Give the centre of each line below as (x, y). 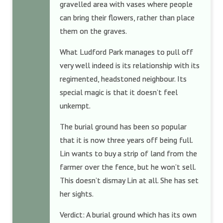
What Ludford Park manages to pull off (126, 52)
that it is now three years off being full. (126, 140)
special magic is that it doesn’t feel (119, 92)
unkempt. (76, 106)
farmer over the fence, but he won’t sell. (128, 167)
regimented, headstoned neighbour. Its (123, 79)
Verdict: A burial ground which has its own (128, 215)
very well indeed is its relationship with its (130, 65)
